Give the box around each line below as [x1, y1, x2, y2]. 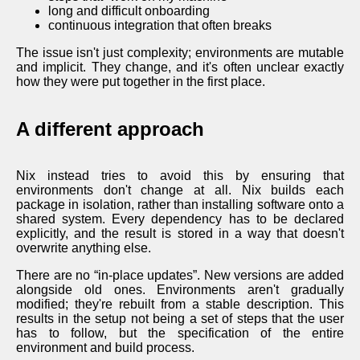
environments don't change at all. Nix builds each [16, 183, 344, 198]
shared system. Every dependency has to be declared [16, 212, 344, 227]
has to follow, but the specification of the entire [16, 326, 344, 341]
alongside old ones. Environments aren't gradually [16, 283, 344, 297]
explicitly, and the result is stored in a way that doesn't [16, 227, 344, 241]
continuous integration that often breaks [48, 18, 272, 32]
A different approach [16, 117, 204, 140]
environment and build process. [16, 341, 194, 355]
